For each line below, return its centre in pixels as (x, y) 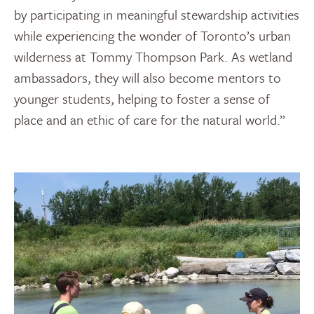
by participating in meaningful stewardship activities (157, 14)
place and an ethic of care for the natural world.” (150, 119)
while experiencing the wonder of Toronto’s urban (152, 35)
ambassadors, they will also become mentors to (148, 77)
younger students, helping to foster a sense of (142, 98)
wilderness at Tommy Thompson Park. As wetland (153, 56)
